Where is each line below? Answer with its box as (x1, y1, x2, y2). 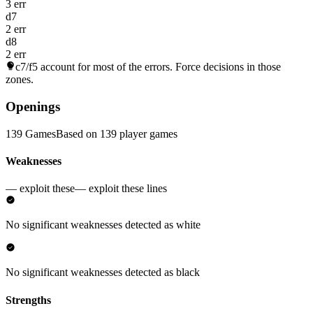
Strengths (6, 293, 51, 306)
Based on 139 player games (56, 127, 177, 140)
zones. (6, 73, 34, 86)
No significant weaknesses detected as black (6, 266, 200, 279)
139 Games (6, 127, 56, 140)
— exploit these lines (75, 182, 167, 195)
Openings (6, 99, 60, 114)
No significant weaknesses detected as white (6, 219, 201, 231)
